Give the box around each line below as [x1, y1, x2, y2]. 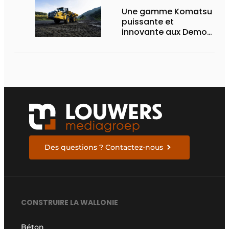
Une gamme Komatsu [122, 5, 212, 17]
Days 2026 [122, 36, 165, 48]
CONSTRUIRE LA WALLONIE [21, 197, 119, 208]
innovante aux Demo [122, 26, 207, 38]
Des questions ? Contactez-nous [44, 143, 164, 152]
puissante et [122, 15, 174, 28]
